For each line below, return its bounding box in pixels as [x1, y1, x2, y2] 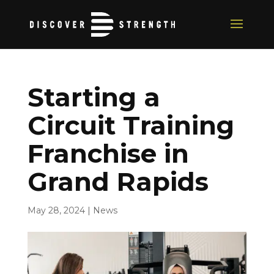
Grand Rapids [27, 166, 209, 198]
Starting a [27, 81, 160, 113]
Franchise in [27, 138, 189, 169]
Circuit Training [27, 109, 234, 141]
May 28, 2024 [27, 205, 85, 216]
